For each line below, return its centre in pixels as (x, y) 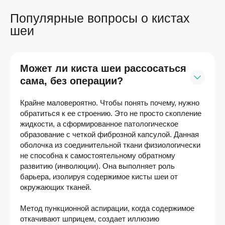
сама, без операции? (72, 81)
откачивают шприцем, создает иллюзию (90, 218)
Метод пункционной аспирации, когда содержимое (107, 208)
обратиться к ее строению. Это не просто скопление (111, 113)
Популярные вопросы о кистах (100, 18)
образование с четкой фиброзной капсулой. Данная (109, 134)
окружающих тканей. (56, 187)
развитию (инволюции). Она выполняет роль (97, 166)
